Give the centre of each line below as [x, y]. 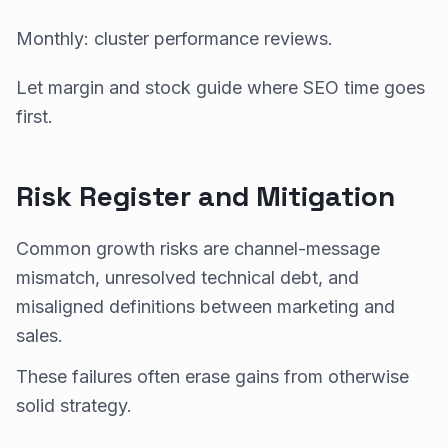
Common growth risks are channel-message [198, 248]
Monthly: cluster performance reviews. [174, 38]
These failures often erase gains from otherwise [212, 376]
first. [34, 116]
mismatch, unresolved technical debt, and [187, 277]
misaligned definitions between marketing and [205, 306]
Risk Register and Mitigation [205, 195]
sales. [39, 335]
